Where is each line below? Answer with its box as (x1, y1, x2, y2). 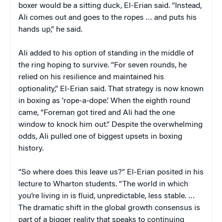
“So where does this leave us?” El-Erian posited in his (18, 168, 204, 177)
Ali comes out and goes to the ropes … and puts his (18, 14, 197, 22)
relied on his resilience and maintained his (18, 73, 164, 82)
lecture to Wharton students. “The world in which (18, 180, 188, 189)
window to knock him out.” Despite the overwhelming (18, 121, 203, 129)
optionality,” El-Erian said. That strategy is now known (18, 85, 204, 94)
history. (18, 145, 44, 153)
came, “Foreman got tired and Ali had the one (18, 109, 175, 117)
